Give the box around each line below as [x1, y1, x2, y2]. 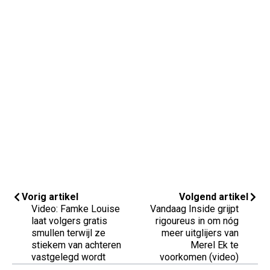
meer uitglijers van [162, 227, 239, 239]
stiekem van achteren [31, 239, 121, 251]
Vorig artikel [22, 191, 78, 203]
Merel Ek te [190, 239, 239, 251]
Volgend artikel [179, 191, 248, 203]
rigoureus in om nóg [155, 215, 239, 227]
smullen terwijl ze [31, 227, 105, 239]
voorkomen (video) [160, 251, 239, 263]
